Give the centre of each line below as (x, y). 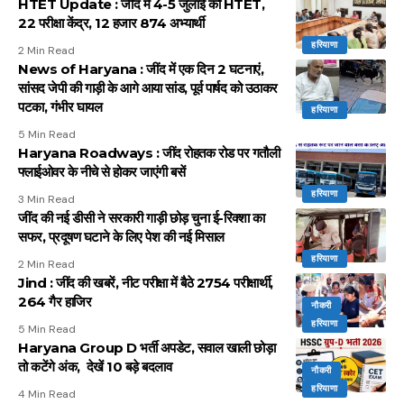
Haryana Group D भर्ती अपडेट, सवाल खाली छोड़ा (147, 348)
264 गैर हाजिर (55, 302)
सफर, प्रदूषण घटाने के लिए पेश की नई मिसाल (121, 237)
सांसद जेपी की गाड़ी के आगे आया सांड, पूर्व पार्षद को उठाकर (148, 88)
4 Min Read (47, 395)
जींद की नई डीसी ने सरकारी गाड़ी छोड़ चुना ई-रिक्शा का (141, 218)
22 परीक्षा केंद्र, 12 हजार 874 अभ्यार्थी (111, 23)
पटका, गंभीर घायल (60, 107)
